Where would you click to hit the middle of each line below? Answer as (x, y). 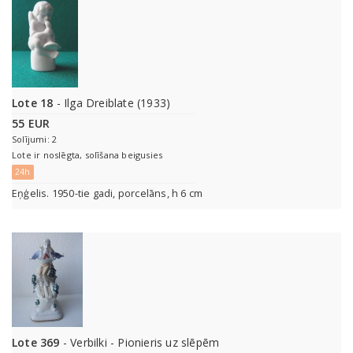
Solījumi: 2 (35, 139)
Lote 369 (36, 343)
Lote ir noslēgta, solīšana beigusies (87, 155)
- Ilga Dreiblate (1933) (112, 103)
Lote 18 (33, 103)
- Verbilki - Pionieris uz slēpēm (139, 343)
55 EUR (31, 124)
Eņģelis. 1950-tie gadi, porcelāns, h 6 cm (108, 194)
